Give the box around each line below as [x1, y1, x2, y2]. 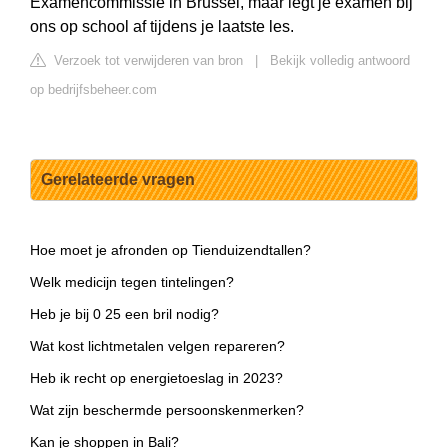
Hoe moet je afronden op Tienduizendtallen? [30, 242, 311, 259]
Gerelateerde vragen [41, 171, 195, 189]
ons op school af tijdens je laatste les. [30, 18, 294, 36]
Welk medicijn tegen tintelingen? [30, 274, 234, 291]
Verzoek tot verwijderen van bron [50, 53, 243, 69]
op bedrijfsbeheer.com [30, 82, 157, 98]
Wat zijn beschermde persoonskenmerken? [30, 402, 304, 419]
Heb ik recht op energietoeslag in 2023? [30, 370, 283, 387]
